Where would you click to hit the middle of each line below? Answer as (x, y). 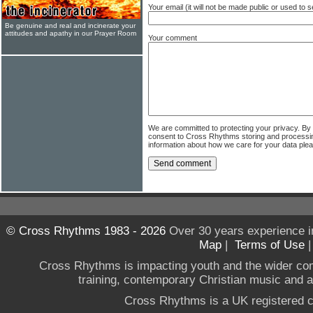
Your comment (173, 37)
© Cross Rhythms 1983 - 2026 (86, 231)
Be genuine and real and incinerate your (70, 26)
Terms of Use (270, 245)
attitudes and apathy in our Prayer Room (71, 33)
